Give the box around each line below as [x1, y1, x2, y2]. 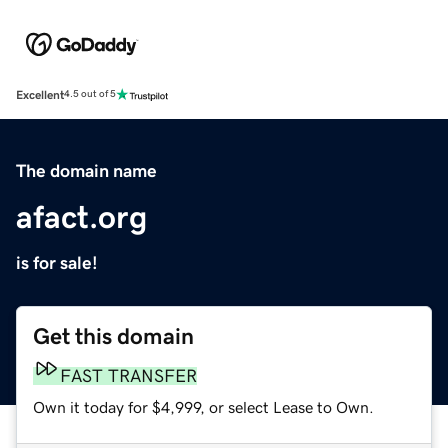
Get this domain [33, 324, 194, 348]
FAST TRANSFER [60, 366, 197, 385]
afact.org [16, 200, 147, 233]
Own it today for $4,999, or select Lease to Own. [33, 398, 374, 415]
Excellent [16, 88, 64, 101]
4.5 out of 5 [64, 89, 116, 100]
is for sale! [16, 253, 98, 272]
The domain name [16, 161, 157, 180]
